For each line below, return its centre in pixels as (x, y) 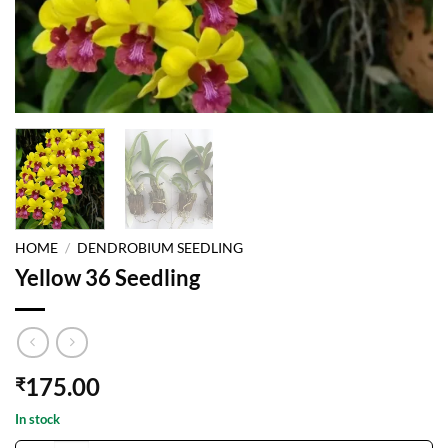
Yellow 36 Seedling (107, 278)
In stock (37, 418)
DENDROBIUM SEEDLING (160, 248)
